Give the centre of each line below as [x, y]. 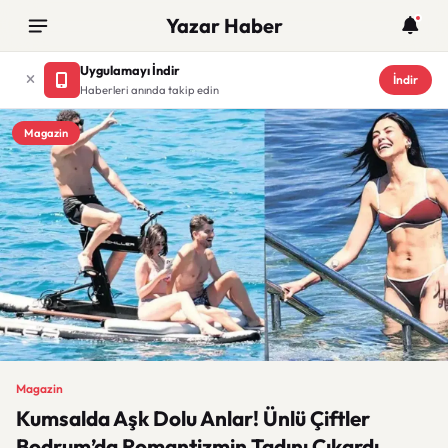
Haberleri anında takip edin [149, 90]
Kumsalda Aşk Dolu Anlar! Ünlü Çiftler [193, 418]
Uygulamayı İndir [130, 70]
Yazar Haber [224, 25]
